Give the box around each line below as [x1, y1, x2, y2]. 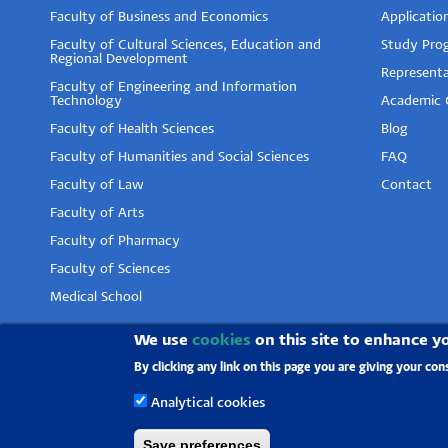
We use [134, 333, 193, 348]
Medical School [50, 291, 142, 305]
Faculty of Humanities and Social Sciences [50, 151, 309, 165]
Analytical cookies [151, 397, 266, 410]
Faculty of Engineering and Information [50, 81, 297, 95]
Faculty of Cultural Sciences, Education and [50, 39, 321, 53]
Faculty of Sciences [50, 263, 170, 277]
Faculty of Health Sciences [50, 123, 214, 137]
